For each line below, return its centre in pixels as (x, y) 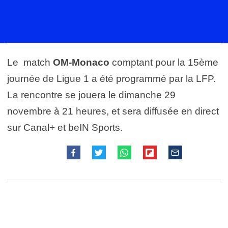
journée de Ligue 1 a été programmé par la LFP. (111, 79)
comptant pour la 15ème (164, 62)
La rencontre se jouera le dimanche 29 (91, 95)
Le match (30, 62)
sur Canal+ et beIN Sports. (65, 127)
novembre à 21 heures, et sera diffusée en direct (113, 111)
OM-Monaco (81, 62)
